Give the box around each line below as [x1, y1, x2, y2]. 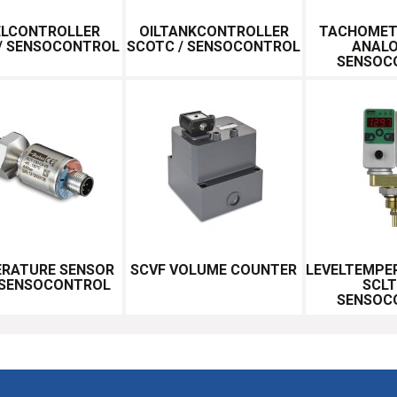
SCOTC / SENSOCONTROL [127, 37, 301, 55]
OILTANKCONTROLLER [138, 22, 289, 40]
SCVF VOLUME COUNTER [130, 261, 298, 278]
